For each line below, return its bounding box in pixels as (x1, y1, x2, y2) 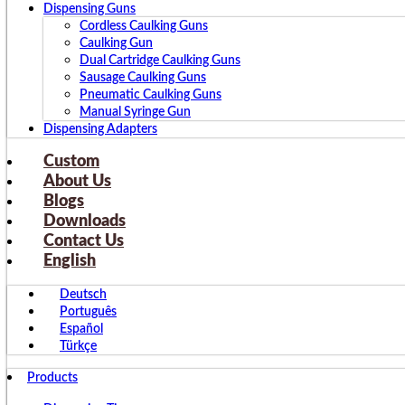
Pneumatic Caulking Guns (80, 89, 221, 101)
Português (60, 306, 117, 318)
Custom (43, 154, 99, 170)
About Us (43, 174, 111, 190)
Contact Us (43, 233, 124, 250)
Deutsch (60, 288, 107, 301)
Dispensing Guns (43, 3, 136, 15)
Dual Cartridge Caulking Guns (80, 54, 240, 67)
